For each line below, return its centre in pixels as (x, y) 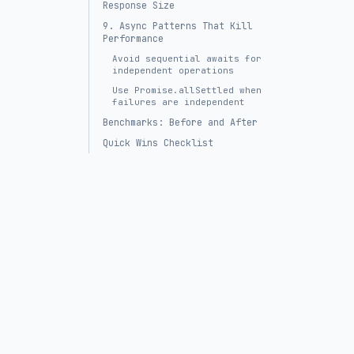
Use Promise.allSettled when (187, 90)
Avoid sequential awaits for (187, 58)
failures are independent (179, 102)
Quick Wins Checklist (158, 143)
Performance (133, 39)
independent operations (173, 70)
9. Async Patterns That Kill (177, 26)
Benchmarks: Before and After (180, 122)
